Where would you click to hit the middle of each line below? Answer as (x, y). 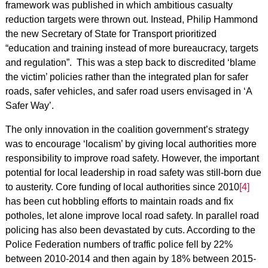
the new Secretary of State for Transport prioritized (111, 34)
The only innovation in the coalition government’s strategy (127, 130)
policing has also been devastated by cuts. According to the (130, 230)
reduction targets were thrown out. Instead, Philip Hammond (131, 20)
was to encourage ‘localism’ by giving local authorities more (131, 144)
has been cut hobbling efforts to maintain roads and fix (119, 202)
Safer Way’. (29, 106)
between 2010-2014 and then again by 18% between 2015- (130, 259)
